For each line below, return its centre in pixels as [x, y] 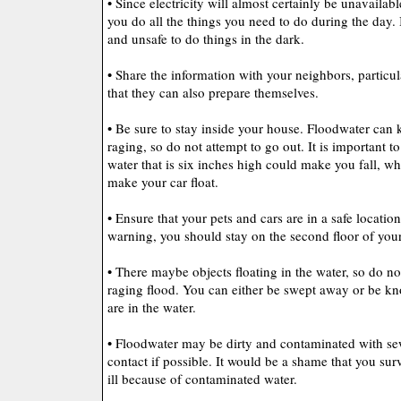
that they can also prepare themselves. [213, 92]
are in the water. [152, 307]
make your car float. [163, 182]
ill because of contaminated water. [202, 379]
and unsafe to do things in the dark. [206, 38]
